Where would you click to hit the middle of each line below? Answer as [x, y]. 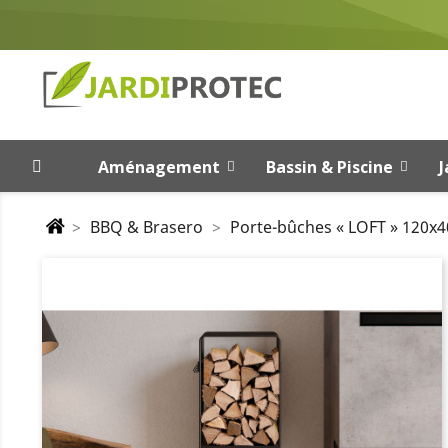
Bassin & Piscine [329, 166]
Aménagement [158, 166]
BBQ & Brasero [146, 226]
